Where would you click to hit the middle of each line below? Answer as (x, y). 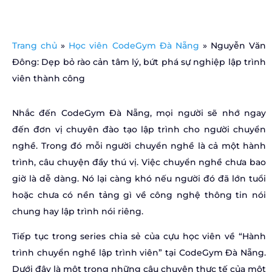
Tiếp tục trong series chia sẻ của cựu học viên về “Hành (139, 236)
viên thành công (49, 78)
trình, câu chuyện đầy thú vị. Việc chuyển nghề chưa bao (139, 162)
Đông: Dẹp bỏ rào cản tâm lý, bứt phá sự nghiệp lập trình (139, 62)
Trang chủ (35, 46)
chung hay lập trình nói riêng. (78, 211)
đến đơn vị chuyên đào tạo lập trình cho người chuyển (139, 129)
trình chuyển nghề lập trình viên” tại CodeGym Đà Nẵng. (139, 253)
